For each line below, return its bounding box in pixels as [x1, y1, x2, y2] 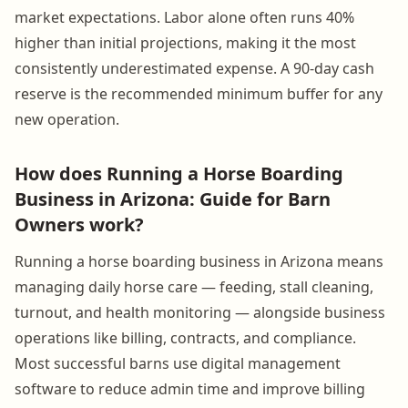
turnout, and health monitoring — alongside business [15, 301, 385, 322]
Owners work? [15, 211, 144, 237]
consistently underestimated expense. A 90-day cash [15, 57, 374, 78]
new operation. [15, 108, 119, 129]
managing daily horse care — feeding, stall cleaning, [15, 276, 373, 297]
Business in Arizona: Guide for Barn [15, 186, 331, 211]
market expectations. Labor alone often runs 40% [15, 6, 354, 27]
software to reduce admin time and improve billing [15, 378, 365, 399]
